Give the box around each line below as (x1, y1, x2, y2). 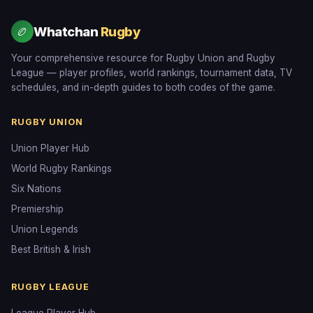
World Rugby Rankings (11, 163, 112, 174)
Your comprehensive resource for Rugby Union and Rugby (11, 52, 275, 64)
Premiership (11, 203, 64, 214)
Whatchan (34, 23, 101, 39)
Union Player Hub (11, 143, 89, 154)
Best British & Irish (11, 244, 91, 255)
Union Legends (11, 224, 78, 235)
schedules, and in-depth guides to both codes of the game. (11, 82, 275, 93)
